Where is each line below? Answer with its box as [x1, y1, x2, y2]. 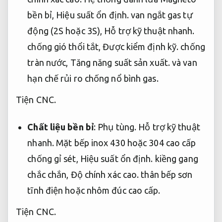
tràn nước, [27, 57, 70, 68]
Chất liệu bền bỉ [27, 122, 94, 132]
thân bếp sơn [139, 169, 193, 180]
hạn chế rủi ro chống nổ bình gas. [27, 73, 159, 84]
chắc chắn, [27, 169, 71, 180]
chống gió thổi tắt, [27, 42, 103, 52]
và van [169, 57, 197, 68]
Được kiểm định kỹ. [103, 42, 179, 52]
